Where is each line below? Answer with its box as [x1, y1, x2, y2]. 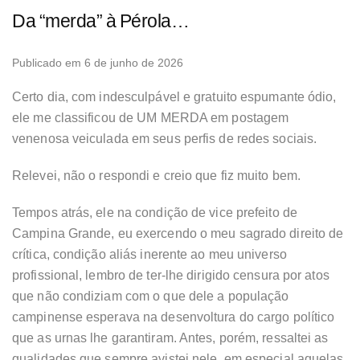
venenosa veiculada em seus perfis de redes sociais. [12, 132, 317, 146]
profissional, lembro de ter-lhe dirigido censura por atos [12, 268, 329, 283]
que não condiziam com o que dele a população [12, 289, 289, 304]
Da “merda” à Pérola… [12, 10, 189, 32]
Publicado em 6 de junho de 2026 [12, 56, 183, 70]
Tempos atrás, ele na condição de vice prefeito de [12, 206, 297, 220]
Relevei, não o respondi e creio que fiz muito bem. [12, 169, 301, 183]
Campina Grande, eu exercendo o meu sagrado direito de [12, 227, 344, 241]
